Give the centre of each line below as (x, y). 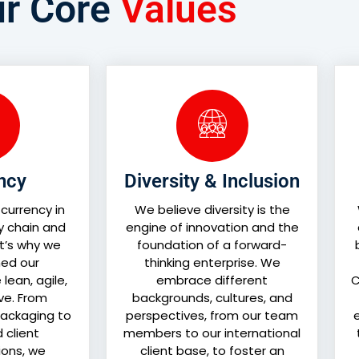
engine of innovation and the (212, 228)
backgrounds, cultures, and (212, 298)
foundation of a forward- (212, 245)
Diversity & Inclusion (212, 182)
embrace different (212, 280)
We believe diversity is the (212, 210)
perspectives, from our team (212, 316)
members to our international (212, 333)
